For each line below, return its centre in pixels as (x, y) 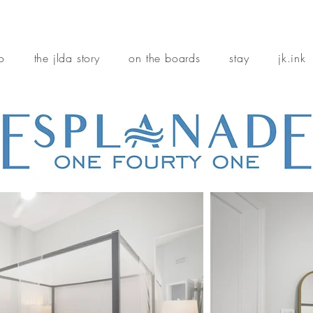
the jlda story (67, 58)
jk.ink (292, 58)
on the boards (165, 58)
